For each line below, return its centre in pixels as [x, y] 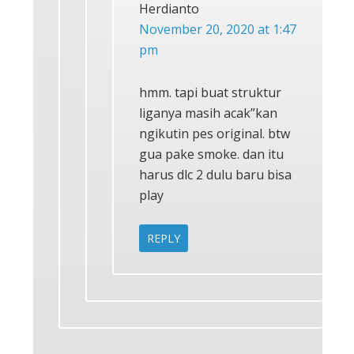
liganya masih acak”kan [208, 113]
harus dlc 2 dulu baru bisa [215, 174]
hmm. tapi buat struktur [210, 92]
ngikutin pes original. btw [215, 133]
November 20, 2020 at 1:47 [218, 29]
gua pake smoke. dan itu [211, 154]
